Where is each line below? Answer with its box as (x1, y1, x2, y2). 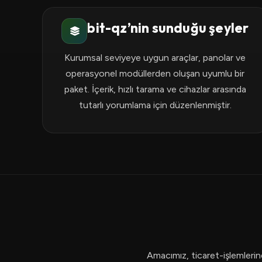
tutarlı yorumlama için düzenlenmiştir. (78, 99, 232, 111)
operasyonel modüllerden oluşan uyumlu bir (65, 68, 245, 79)
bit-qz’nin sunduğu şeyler (87, 19, 249, 36)
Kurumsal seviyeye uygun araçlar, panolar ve (64, 52, 246, 63)
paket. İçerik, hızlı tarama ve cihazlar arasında (64, 84, 246, 95)
